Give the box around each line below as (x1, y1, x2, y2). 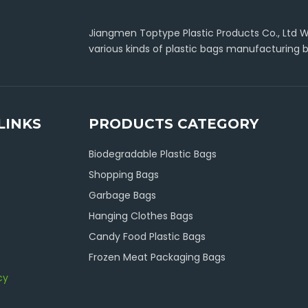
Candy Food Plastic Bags (88, 230, 206, 243)
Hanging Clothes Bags (88, 209, 193, 223)
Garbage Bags (88, 188, 156, 202)
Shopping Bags (88, 168, 159, 181)
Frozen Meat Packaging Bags (88, 250, 225, 264)
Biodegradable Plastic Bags (88, 147, 217, 161)
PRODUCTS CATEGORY (88, 115, 258, 132)
